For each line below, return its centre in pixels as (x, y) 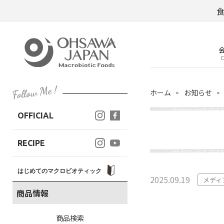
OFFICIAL (35, 115)
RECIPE (31, 143)
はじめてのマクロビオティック (60, 171)
